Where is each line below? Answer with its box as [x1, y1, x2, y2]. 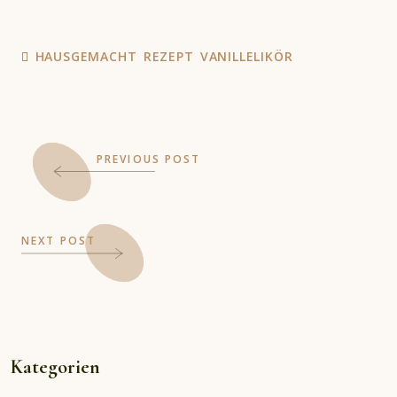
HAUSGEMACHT [35, 48, 137, 66]
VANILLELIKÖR [199, 48, 293, 66]
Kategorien [11, 355, 100, 379]
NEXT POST [21, 232, 96, 248]
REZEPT [143, 48, 194, 66]
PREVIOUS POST [97, 152, 201, 167]
